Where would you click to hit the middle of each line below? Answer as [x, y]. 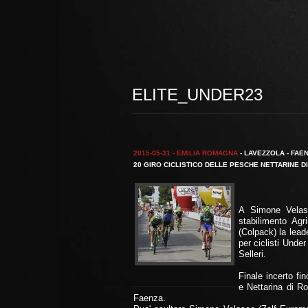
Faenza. [150, 298]
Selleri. [252, 254]
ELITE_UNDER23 [197, 95]
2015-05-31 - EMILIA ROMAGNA [186, 153]
